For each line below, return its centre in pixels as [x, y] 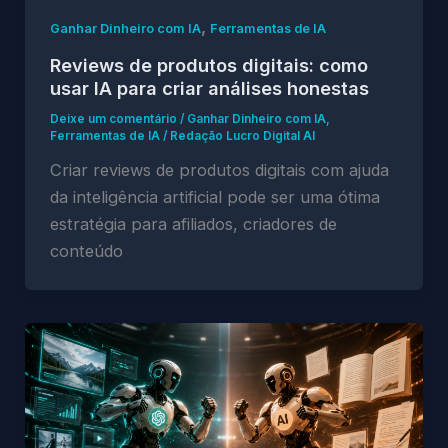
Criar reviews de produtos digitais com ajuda [219, 170]
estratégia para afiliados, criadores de [193, 224]
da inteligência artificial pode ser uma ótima [214, 197]
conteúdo [86, 251]
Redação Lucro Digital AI [242, 136]
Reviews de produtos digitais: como [208, 65]
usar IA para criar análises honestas [209, 88]
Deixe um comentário [113, 119]
